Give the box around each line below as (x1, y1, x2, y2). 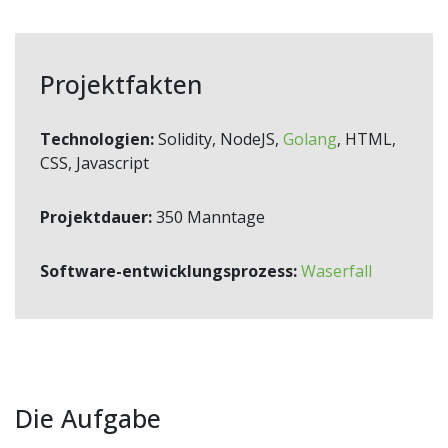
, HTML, (337, 128, 396, 151)
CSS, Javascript (40, 152, 149, 175)
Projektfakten (40, 67, 203, 102)
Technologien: (40, 128, 154, 151)
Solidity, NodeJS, (154, 128, 283, 151)
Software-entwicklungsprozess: (40, 260, 297, 283)
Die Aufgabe (15, 401, 161, 436)
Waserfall (301, 260, 372, 283)
